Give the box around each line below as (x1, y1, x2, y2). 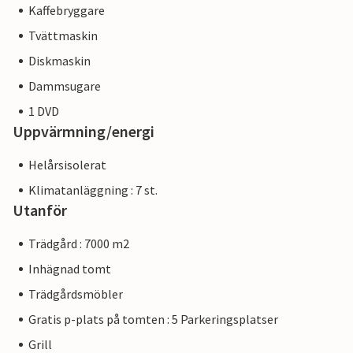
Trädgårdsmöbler (28, 286, 123, 303)
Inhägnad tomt (28, 261, 111, 277)
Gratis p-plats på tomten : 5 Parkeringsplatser (28, 311, 278, 328)
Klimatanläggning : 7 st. (28, 182, 158, 199)
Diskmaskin (28, 53, 91, 69)
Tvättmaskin (28, 28, 98, 44)
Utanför (13, 200, 67, 221)
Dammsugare (28, 78, 101, 95)
